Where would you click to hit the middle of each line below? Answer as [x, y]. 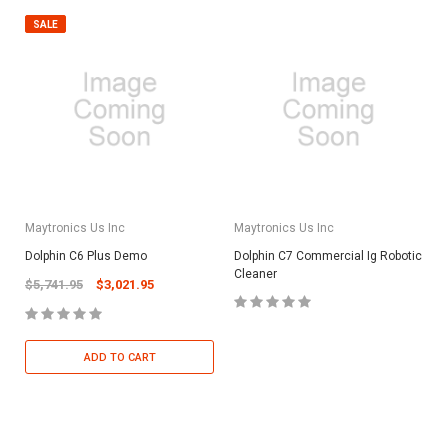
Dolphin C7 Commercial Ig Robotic [328, 255]
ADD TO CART [119, 357]
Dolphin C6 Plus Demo [86, 255]
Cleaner [255, 273]
